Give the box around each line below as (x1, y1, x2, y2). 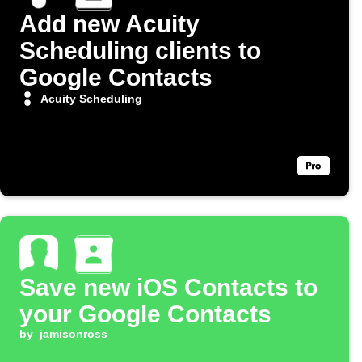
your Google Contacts (19, 301, 271, 328)
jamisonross (39, 327, 107, 341)
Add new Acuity (19, 11, 200, 38)
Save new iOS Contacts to (19, 274, 318, 301)
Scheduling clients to (19, 37, 261, 65)
